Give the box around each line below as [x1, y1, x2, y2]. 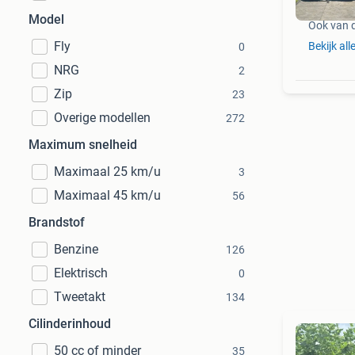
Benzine [54, 242, 98, 257]
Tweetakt [54, 289, 105, 304]
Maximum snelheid [29, 137, 137, 152]
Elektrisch [54, 265, 108, 281]
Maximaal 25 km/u [54, 164, 161, 179]
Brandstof [29, 215, 85, 230]
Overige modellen [54, 110, 151, 125]
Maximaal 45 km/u [54, 188, 161, 203]
